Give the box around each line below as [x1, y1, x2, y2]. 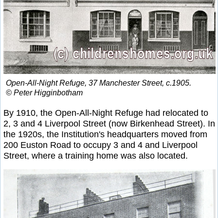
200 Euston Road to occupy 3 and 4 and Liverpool [3, 140, 198, 150]
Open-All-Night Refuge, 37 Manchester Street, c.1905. [6, 78, 191, 87]
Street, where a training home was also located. [3, 150, 188, 161]
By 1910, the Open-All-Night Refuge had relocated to [3, 108, 208, 118]
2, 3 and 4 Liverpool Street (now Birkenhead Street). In [3, 118, 215, 128]
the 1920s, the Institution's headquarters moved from [3, 129, 207, 139]
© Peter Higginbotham [6, 88, 83, 97]
